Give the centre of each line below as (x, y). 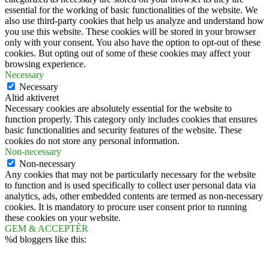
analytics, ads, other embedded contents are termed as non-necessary (134, 196)
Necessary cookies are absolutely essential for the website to (118, 109)
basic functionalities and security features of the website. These (123, 130)
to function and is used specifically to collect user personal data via (130, 186)
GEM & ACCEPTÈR (47, 229)
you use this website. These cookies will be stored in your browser (130, 32)
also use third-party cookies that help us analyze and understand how (134, 21)
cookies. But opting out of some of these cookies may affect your (128, 53)
